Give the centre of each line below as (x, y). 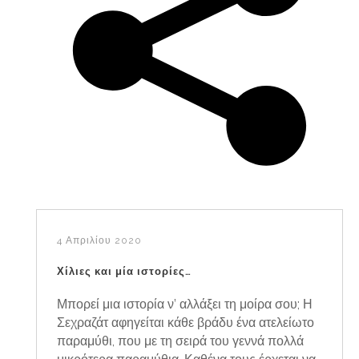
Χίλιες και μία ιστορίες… (124, 271)
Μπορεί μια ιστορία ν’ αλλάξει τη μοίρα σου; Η (185, 304)
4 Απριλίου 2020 (99, 240)
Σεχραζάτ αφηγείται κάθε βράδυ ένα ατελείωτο (186, 322)
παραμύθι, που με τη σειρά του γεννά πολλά (180, 341)
